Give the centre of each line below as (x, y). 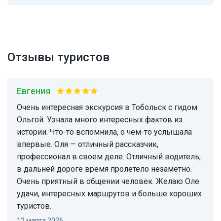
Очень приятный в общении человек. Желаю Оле (108, 182)
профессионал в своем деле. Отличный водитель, (109, 157)
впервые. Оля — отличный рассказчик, (88, 145)
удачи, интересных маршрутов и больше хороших (109, 194)
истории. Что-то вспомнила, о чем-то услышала (104, 132)
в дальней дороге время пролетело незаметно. (104, 169)
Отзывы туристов (58, 57)
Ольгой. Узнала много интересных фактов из (100, 120)
